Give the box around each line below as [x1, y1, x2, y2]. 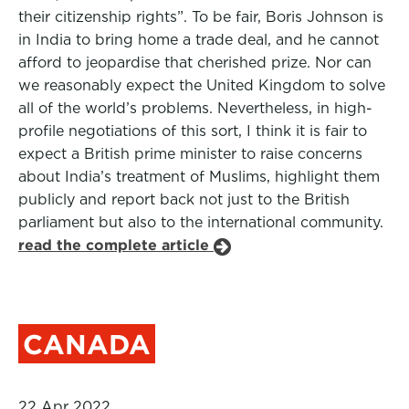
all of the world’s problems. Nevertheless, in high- [18, 100, 372, 117]
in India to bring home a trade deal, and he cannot [18, 31, 379, 48]
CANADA [23, 329, 151, 360]
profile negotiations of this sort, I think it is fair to [18, 122, 367, 140]
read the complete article [18, 236, 214, 254]
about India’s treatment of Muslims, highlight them [18, 168, 380, 185]
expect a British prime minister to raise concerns [18, 145, 362, 163]
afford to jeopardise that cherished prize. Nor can [18, 54, 372, 71]
